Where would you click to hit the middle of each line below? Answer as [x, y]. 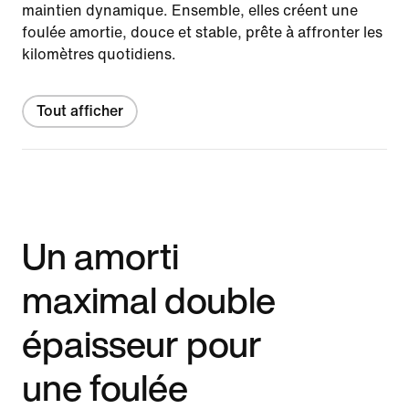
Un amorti [100, 255]
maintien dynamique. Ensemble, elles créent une [190, 10]
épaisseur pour [142, 343]
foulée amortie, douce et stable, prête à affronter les [202, 32]
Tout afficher [80, 110]
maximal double [149, 299]
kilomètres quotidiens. [99, 54]
